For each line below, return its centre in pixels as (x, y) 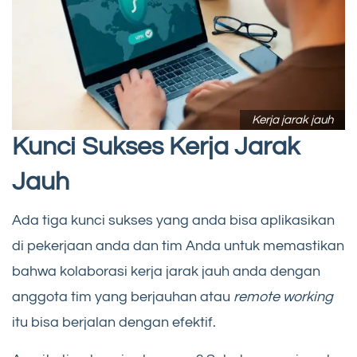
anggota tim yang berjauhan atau (123, 296)
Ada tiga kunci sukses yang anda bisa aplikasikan (173, 220)
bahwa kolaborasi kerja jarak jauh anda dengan (166, 271)
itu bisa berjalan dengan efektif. (114, 322)
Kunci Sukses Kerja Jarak (156, 147)
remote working (283, 296)
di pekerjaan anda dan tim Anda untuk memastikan (178, 245)
